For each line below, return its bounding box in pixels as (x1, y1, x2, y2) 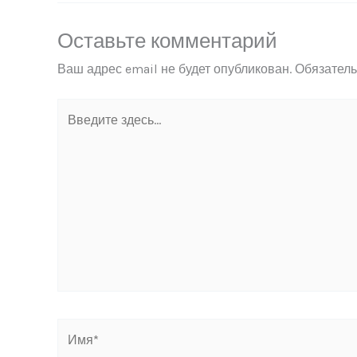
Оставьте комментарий (57, 29, 277, 54)
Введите (57, 101, 107, 117)
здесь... (57, 123, 96, 139)
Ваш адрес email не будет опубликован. (57, 61, 292, 77)
